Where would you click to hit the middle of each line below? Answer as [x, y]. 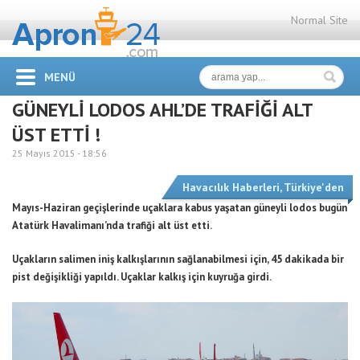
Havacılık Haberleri [231, 187]
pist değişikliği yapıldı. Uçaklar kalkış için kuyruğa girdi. [143, 277]
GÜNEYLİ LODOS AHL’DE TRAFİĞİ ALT [162, 110]
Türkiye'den [314, 187]
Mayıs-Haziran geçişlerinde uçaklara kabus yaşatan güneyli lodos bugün [180, 208]
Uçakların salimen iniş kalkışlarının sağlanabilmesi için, [141, 259]
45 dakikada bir [307, 259]
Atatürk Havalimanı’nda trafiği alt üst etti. [112, 225]
